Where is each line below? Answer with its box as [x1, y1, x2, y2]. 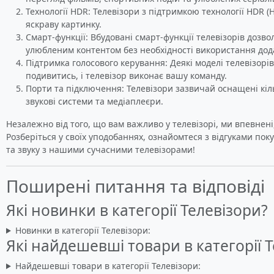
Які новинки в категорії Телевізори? [6, 200, 268, 220]
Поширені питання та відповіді [6, 174, 265, 198]
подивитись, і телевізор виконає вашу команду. [26, 70, 227, 81]
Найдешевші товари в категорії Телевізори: [15, 260, 201, 272]
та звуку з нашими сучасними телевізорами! [6, 144, 195, 155]
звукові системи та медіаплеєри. [26, 95, 163, 107]
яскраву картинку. [26, 18, 102, 30]
